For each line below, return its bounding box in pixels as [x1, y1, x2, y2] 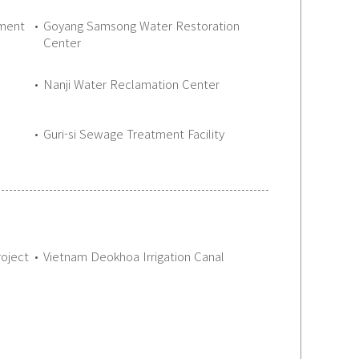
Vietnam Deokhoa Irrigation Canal [43, 248, 224, 264]
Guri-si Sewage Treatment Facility [43, 124, 224, 142]
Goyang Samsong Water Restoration [43, 17, 240, 34]
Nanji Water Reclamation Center [43, 75, 220, 92]
